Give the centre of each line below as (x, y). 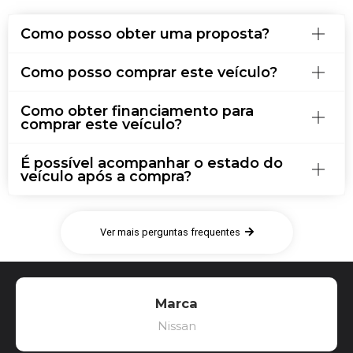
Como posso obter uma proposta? (145, 34)
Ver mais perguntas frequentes (170, 232)
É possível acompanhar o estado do (152, 163)
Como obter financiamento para (137, 111)
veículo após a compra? (106, 176)
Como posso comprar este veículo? (149, 72)
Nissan (176, 326)
